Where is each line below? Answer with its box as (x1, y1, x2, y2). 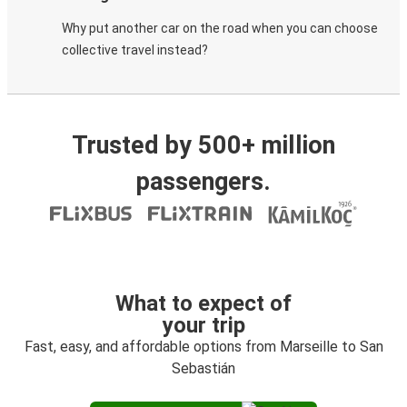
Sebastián (172, 360, 235, 377)
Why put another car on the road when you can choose (62, 21, 378, 35)
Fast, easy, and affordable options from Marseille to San (24, 338, 383, 355)
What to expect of (115, 291, 292, 316)
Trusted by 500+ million (72, 131, 335, 160)
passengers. (136, 167, 271, 196)
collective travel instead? (62, 43, 208, 57)
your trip (162, 313, 245, 338)
